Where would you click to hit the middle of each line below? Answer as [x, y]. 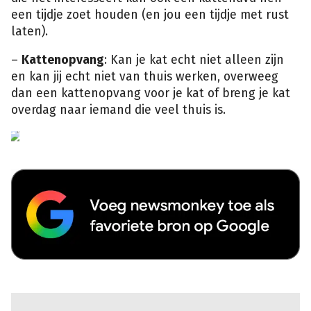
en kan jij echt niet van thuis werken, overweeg [145, 77]
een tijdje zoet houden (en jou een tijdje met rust [150, 15]
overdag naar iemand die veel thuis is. [118, 110]
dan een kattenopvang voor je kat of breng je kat [151, 94]
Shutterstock [43, 141]
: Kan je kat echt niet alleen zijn [194, 60]
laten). [30, 31]
